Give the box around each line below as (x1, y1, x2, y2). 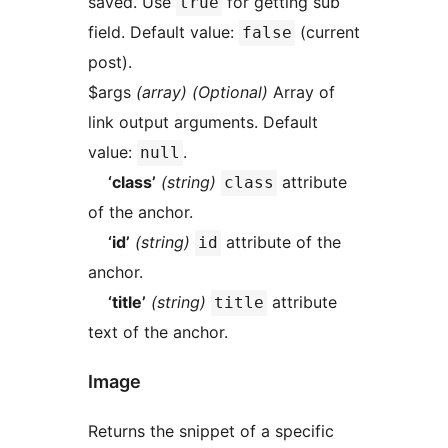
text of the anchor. (88, 321, 228, 342)
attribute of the (221, 231, 341, 252)
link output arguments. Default (88, 111, 318, 132)
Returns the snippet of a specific (88, 420, 334, 441)
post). (88, 51, 132, 72)
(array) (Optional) (136, 81, 268, 102)
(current (295, 21, 360, 42)
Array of (268, 81, 335, 102)
